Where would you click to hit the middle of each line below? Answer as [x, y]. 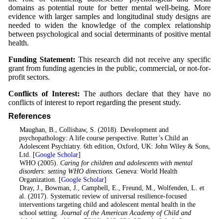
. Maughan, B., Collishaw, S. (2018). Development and [91, 130]
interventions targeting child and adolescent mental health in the [107, 205]
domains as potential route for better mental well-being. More [109, 8]
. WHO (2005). [37, 163]
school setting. [40, 213]
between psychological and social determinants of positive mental [109, 34]
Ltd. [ [27, 155]
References [29, 116]
